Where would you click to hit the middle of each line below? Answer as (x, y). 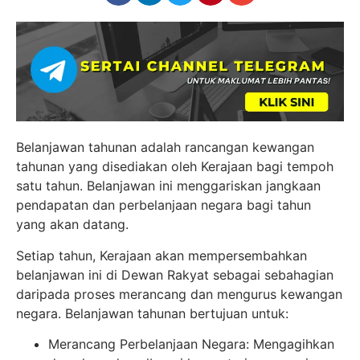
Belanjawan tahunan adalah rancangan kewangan (165, 147)
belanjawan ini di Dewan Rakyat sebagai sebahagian (175, 274)
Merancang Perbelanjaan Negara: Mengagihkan (191, 344)
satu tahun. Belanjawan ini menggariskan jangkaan (168, 186)
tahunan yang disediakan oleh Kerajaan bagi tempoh (175, 167)
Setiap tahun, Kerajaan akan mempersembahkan (162, 255)
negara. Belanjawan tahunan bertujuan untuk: (152, 313)
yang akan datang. (72, 225)
